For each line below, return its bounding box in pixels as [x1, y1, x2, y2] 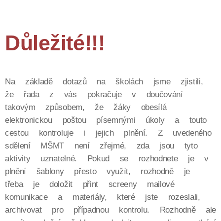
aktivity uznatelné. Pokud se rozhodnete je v [5, 154, 209, 163]
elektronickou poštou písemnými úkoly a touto [5, 115, 207, 125]
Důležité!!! [5, 31, 105, 56]
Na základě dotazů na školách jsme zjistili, [5, 77, 203, 86]
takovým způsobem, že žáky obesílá [5, 103, 167, 112]
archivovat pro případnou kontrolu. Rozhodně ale [5, 205, 216, 215]
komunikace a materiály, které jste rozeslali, [5, 192, 200, 202]
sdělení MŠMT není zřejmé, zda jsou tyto [5, 141, 198, 150]
